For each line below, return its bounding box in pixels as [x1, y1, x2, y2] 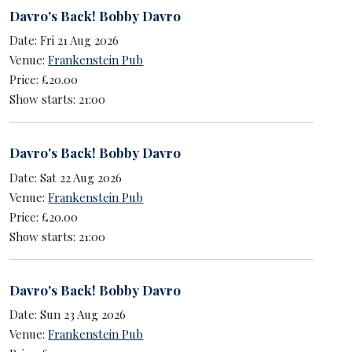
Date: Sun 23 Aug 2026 [9, 306, 126, 323]
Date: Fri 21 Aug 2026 [9, 32, 119, 49]
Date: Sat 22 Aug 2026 [9, 169, 123, 185]
